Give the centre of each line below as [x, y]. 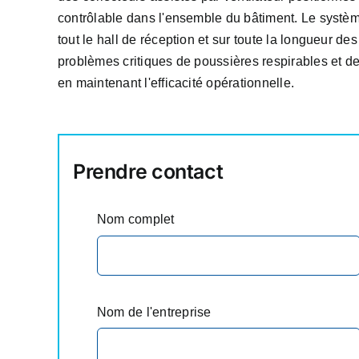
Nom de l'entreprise [154, 312]
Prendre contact [148, 172]
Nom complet [135, 220]
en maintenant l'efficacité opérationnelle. [176, 83]
